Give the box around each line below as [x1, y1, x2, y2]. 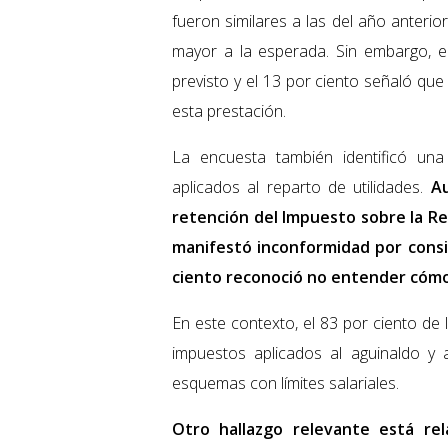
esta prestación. [172, 100, 286, 123]
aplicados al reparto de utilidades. [172, 176, 431, 199]
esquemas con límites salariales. [172, 372, 399, 395]
